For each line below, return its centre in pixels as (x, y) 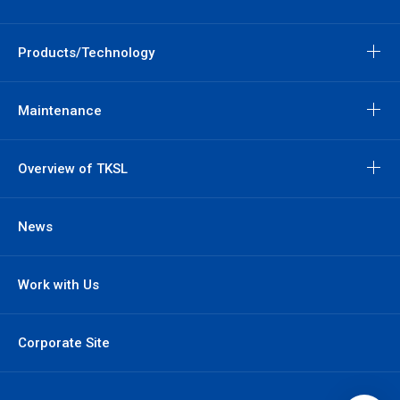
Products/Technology (86, 53)
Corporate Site (64, 343)
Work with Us (58, 285)
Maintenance (60, 111)
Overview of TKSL (73, 169)
